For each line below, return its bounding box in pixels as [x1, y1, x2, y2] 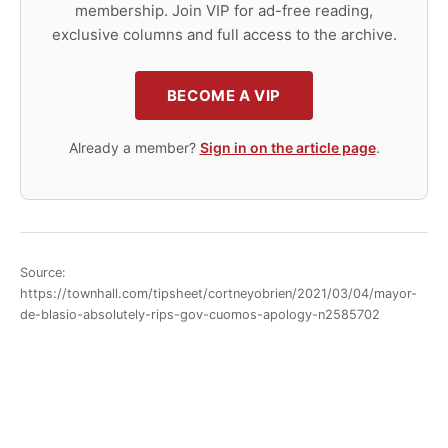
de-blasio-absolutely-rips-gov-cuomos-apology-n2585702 [20, 306, 380, 322]
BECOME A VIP [166, 86, 282, 105]
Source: [20, 264, 66, 280]
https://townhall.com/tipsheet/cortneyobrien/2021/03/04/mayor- [20, 285, 417, 301]
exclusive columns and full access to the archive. [51, 25, 397, 44]
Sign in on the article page [199, 139, 376, 156]
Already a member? [68, 139, 200, 156]
